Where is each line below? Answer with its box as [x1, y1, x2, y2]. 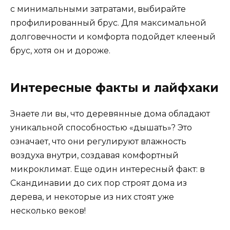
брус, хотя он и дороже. [10, 46, 110, 56]
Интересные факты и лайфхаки [10, 81, 219, 95]
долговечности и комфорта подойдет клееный [10, 32, 216, 42]
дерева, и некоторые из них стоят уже [10, 192, 174, 202]
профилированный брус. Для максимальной [10, 18, 206, 28]
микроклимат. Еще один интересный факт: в [10, 164, 205, 175]
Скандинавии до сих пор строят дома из [10, 178, 187, 188]
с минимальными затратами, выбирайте [10, 4, 186, 14]
